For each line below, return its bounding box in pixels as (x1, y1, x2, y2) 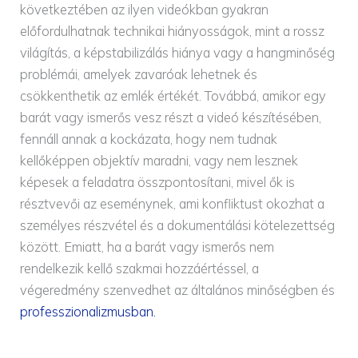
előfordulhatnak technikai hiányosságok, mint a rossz (20, 22, 325, 39)
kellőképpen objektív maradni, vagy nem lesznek (20, 152, 299, 169)
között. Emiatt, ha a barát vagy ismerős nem (20, 238, 275, 255)
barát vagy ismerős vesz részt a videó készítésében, (20, 109, 322, 125)
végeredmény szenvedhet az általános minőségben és (20, 281, 336, 298)
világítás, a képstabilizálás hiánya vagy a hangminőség (20, 44, 336, 61)
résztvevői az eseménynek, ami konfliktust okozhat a (20, 195, 325, 212)
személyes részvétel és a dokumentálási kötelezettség (20, 217, 336, 233)
